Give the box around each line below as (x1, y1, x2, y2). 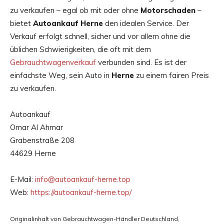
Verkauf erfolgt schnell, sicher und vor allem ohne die (10, 31, 190, 41)
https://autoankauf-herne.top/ (30, 187, 131, 197)
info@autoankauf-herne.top (35, 174, 130, 184)
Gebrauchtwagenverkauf (10, 57, 96, 67)
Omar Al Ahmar (10, 122, 63, 132)
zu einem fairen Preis (134, 70, 209, 80)
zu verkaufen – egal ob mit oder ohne (10, 5, 140, 15)
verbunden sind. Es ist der (96, 57, 186, 67)
